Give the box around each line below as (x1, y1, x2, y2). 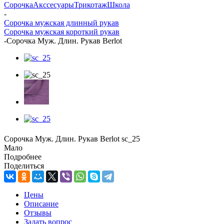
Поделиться (4, 161, 44, 170)
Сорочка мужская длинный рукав (4, 18, 119, 27)
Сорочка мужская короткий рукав (4, 27, 119, 36)
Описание (24, 199, 58, 208)
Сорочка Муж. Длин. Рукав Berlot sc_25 (4, 134, 140, 143)
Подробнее (4, 152, 41, 161)
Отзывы (24, 208, 51, 217)
